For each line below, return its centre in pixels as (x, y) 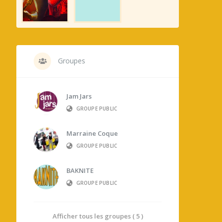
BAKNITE (80, 171)
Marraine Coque (92, 134)
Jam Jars (79, 96)
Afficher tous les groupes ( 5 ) (98, 216)
